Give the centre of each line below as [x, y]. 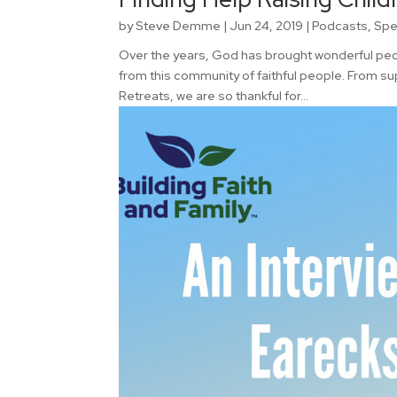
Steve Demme [179, 25]
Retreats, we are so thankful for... [214, 95]
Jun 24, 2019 [267, 25]
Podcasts [340, 25]
